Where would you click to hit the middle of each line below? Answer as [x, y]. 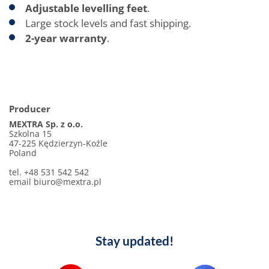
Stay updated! [134, 240]
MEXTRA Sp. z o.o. [46, 124]
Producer [30, 109]
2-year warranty [66, 38]
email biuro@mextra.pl [55, 182]
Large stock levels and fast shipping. [108, 23]
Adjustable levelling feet [86, 8]
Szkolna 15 [30, 134]
